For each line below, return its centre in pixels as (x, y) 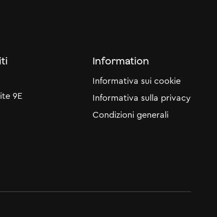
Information (121, 61)
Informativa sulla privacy (141, 98)
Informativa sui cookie (136, 81)
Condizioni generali (130, 115)
